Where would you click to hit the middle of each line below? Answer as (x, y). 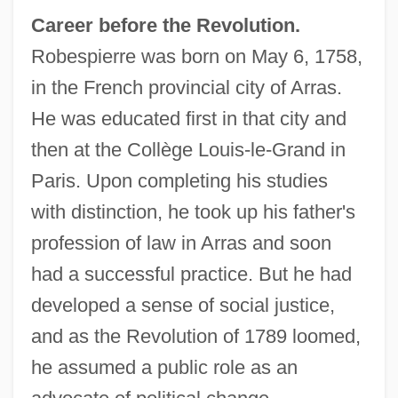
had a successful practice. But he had (191, 274)
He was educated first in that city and (188, 118)
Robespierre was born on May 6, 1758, (196, 56)
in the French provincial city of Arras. (186, 87)
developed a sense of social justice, (183, 305)
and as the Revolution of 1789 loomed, (195, 336)
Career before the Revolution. (165, 25)
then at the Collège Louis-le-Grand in (188, 149)
